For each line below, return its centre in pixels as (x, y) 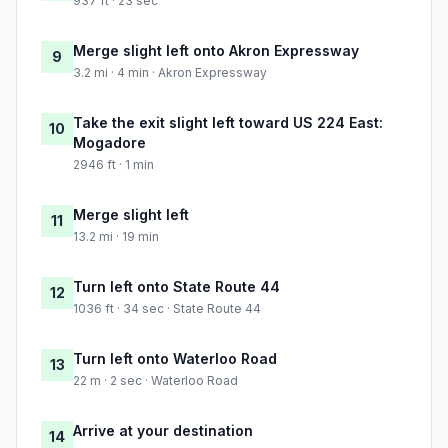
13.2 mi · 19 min (116, 237)
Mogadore (109, 143)
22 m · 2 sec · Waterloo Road (155, 381)
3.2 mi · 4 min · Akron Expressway (170, 73)
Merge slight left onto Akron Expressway (216, 51)
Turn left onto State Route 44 (176, 287)
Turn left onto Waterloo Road (175, 359)
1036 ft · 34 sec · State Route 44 (167, 309)
